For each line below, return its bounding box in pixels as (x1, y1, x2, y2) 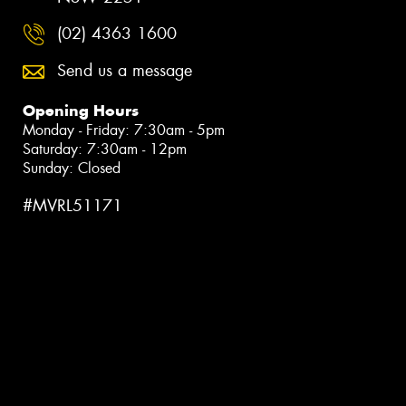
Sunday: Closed (23, 159, 121, 179)
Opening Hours (23, 101, 139, 121)
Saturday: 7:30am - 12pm (23, 140, 187, 159)
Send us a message (57, 60, 192, 82)
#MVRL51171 (23, 195, 122, 217)
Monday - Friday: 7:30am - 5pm (23, 121, 225, 140)
